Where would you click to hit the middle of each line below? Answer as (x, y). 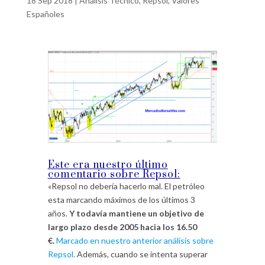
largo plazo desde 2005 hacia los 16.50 (122, 227)
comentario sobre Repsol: (114, 174)
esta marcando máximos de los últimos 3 (121, 199)
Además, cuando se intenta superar (141, 254)
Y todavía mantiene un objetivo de (136, 213)
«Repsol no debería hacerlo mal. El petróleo (126, 186)
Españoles (45, 14)
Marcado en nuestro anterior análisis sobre (134, 240)
